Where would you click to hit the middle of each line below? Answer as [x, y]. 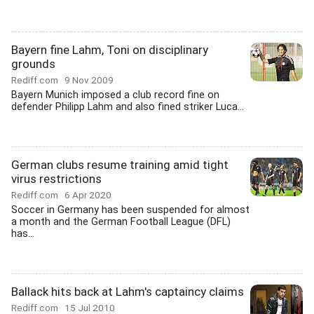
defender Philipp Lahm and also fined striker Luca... [128, 107]
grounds [33, 64]
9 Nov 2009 [89, 80]
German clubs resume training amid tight [120, 165]
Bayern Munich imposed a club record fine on [115, 95]
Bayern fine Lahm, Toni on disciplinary [110, 50]
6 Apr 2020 [88, 195]
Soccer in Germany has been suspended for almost [130, 210]
